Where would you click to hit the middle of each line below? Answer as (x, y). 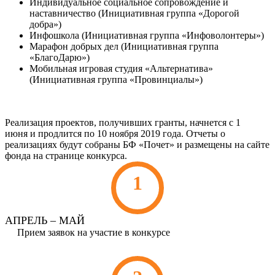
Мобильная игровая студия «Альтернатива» (121, 68)
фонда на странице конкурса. (66, 156)
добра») (45, 24)
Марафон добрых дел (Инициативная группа (124, 46)
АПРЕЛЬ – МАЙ (45, 220)
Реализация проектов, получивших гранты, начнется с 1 (123, 122)
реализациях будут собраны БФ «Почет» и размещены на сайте (137, 145)
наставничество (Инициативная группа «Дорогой (134, 13)
